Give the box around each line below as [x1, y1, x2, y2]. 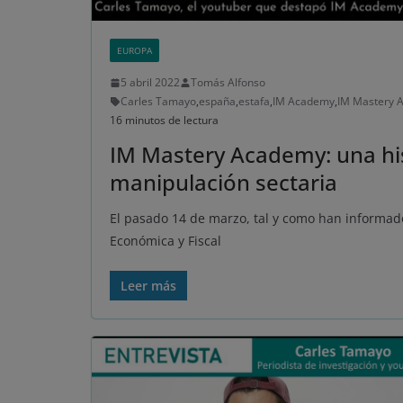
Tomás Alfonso [191, 75, 265, 91]
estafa [238, 94, 270, 110]
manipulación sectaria [110, 167, 337, 198]
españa [199, 94, 236, 110]
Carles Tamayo [121, 94, 196, 110]
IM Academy [273, 94, 335, 110]
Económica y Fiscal [110, 232, 221, 250]
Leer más [121, 277, 176, 295]
